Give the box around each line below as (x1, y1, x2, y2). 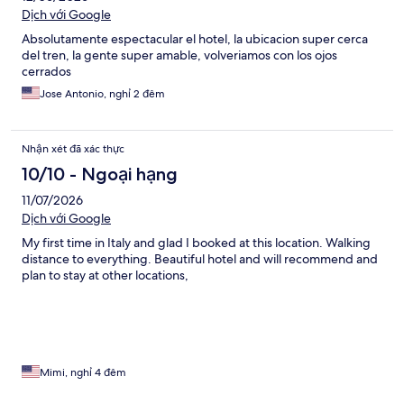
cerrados (22, 63, 71, 80)
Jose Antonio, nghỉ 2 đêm (40, 87, 165, 102)
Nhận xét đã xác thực (22, 142, 124, 157)
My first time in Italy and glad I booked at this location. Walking (22, 234, 371, 252)
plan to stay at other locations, (22, 267, 188, 284)
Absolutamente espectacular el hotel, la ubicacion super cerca (22, 31, 368, 48)
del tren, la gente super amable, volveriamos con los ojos (22, 47, 337, 64)
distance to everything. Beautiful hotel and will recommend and (22, 251, 378, 268)
